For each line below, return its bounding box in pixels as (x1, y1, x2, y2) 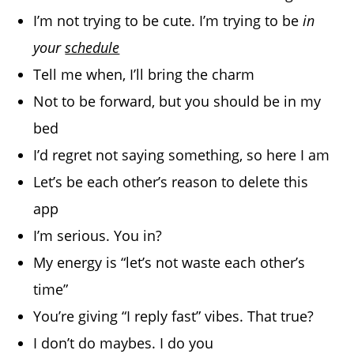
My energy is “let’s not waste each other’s (33, 253, 306, 273)
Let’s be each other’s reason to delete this (33, 172, 309, 192)
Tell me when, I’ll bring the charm (33, 65, 255, 85)
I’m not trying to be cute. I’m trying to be (33, 11, 303, 31)
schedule (65, 38, 120, 58)
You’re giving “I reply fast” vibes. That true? (33, 307, 314, 326)
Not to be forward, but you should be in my (33, 92, 322, 111)
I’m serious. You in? (33, 226, 163, 246)
